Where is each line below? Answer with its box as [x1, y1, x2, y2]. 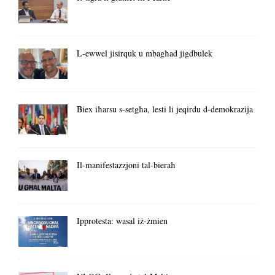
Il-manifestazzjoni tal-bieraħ [77, 158, 176, 171]
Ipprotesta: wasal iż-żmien [77, 214, 168, 227]
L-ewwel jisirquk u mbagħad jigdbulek [77, 47, 212, 59]
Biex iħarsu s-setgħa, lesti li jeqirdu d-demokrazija [77, 103, 253, 115]
